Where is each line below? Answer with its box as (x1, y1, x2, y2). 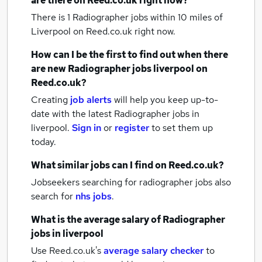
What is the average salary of (31, 213, 163, 226)
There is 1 (31, 11, 73, 23)
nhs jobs (75, 190, 112, 202)
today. (31, 136, 56, 148)
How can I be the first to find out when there (31, 49, 228, 61)
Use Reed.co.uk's (31, 244, 101, 257)
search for (31, 190, 75, 202)
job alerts (70, 94, 112, 106)
